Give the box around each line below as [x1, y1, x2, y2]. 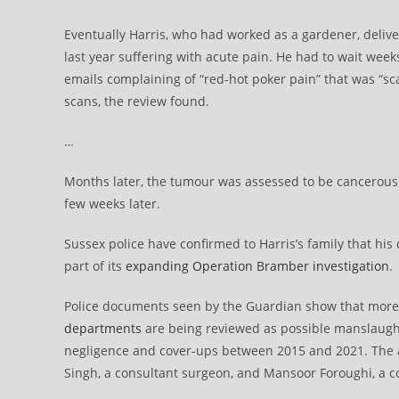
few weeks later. [64, 195, 160, 212]
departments [64, 320, 142, 337]
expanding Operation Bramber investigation [126, 257, 389, 274]
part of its [64, 257, 126, 274]
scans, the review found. [64, 93, 209, 110]
